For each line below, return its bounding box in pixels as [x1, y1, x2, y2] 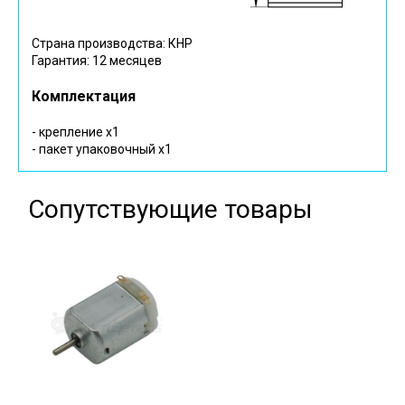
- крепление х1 [32, 125, 119, 140]
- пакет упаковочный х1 [32, 142, 172, 157]
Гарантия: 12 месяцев [32, 53, 162, 69]
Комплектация [32, 88, 136, 106]
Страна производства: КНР [32, 36, 193, 52]
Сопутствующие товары [27, 194, 313, 225]
